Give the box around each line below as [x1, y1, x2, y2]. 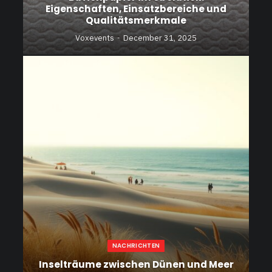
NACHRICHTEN [112, 240, 160, 250]
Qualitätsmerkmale [86, 13, 186, 27]
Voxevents [75, 32, 114, 43]
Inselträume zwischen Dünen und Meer [38, 257, 234, 271]
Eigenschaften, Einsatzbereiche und [46, 2, 226, 15]
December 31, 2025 [123, 32, 197, 43]
